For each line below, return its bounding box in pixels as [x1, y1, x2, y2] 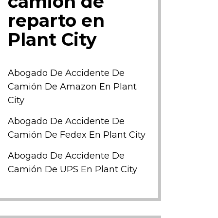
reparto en [8, 10, 105, 31]
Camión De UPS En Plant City [8, 164, 137, 175]
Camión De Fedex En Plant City [8, 129, 145, 140]
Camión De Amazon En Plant [8, 81, 137, 92]
